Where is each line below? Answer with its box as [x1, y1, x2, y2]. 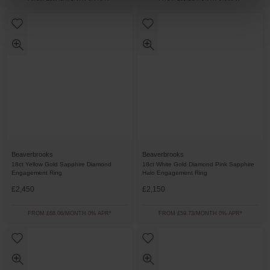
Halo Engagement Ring [142, 169, 207, 176]
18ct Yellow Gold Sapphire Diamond [11, 161, 111, 168]
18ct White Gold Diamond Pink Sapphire [142, 161, 254, 168]
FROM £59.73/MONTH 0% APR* [159, 210, 242, 216]
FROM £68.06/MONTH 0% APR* [28, 210, 111, 216]
